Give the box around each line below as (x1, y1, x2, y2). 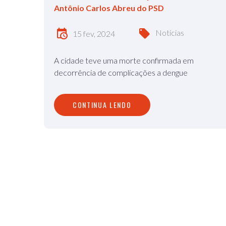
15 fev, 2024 (73, 29, 115, 39)
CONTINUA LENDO (73, 99, 132, 110)
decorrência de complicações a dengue (54, 68, 188, 77)
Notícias (155, 28, 184, 38)
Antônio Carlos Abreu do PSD (54, 3, 164, 13)
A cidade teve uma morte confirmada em (54, 55, 194, 65)
